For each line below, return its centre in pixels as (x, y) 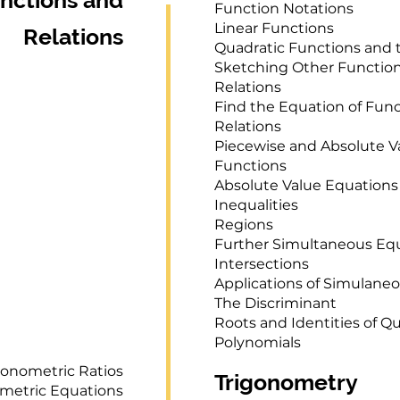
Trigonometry (286, 382)
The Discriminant (275, 303)
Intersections (262, 264)
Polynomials (258, 342)
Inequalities (256, 205)
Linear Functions (274, 28)
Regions (244, 225)
